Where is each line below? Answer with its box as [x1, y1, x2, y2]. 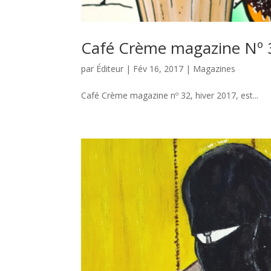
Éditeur [96, 62, 124, 74]
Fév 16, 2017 [133, 62, 184, 74]
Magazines [193, 62, 236, 74]
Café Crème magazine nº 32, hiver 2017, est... [81, 89, 259, 101]
